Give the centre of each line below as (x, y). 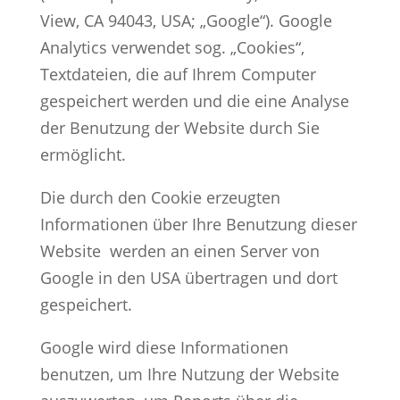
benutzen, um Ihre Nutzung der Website (189, 374)
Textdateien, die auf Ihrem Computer (178, 74)
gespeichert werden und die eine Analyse (194, 100)
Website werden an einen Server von (179, 250)
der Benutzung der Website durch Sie (179, 127)
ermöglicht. (83, 154)
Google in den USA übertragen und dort (188, 277)
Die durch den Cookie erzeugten (160, 197)
